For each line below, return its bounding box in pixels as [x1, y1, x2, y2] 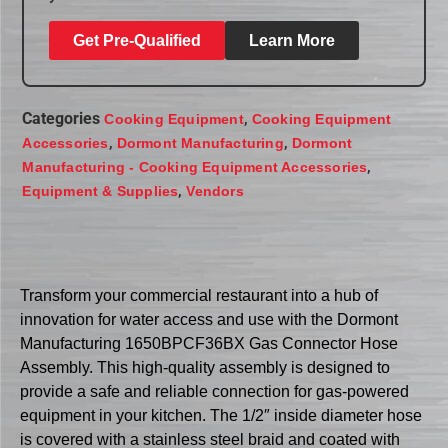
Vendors [186, 183, 244, 200]
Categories [22, 109, 101, 129]
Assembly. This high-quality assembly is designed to [20, 358, 390, 376]
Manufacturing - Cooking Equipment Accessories [22, 159, 368, 176]
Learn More [249, 32, 336, 50]
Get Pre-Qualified [73, 32, 202, 50]
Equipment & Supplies [22, 183, 179, 200]
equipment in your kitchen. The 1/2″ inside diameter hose [20, 406, 422, 424]
